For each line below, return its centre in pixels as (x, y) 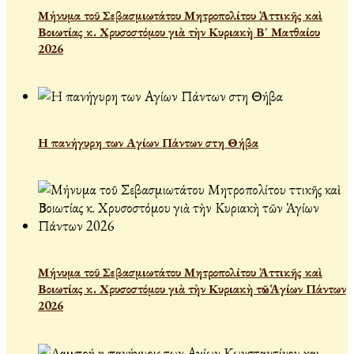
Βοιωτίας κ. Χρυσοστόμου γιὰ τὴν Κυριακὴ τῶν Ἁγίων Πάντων (192, 289)
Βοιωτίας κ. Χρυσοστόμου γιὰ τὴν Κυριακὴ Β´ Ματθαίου (179, 32)
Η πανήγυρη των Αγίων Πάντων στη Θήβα (148, 142)
